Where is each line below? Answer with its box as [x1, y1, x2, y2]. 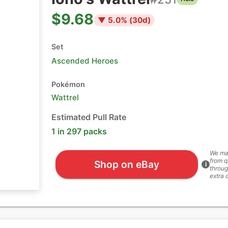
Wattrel [51, 93, 79, 102]
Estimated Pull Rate [51, 112, 126, 122]
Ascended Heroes [51, 56, 118, 66]
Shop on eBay [94, 158, 159, 170]
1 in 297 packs [51, 126, 107, 136]
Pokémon [51, 80, 85, 89]
